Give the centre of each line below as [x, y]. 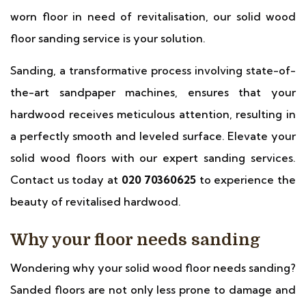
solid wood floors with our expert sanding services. [153, 158]
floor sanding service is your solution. [108, 38]
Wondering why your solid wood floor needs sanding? [153, 268]
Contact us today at [66, 180]
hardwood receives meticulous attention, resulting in [153, 114]
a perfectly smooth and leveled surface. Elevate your [153, 136]
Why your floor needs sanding [135, 240]
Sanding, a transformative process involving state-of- [153, 70]
